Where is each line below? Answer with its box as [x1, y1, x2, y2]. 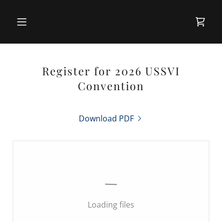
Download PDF [78, 113, 134, 124]
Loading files [88, 199, 134, 210]
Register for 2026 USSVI [42, 63, 180, 78]
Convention [78, 78, 144, 93]
